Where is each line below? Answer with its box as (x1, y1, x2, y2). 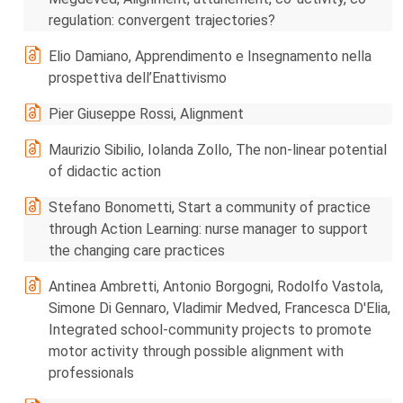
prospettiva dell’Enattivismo (49, 69, 227, 86)
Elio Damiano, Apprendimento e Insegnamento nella (49, 48, 372, 65)
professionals (49, 364, 134, 381)
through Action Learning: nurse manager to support (49, 220, 368, 237)
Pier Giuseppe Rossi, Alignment (49, 105, 244, 122)
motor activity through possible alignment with (49, 343, 344, 360)
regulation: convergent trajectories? (49, 12, 275, 29)
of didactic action (49, 163, 161, 180)
